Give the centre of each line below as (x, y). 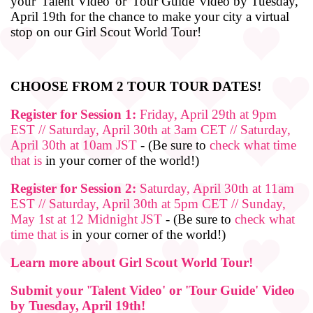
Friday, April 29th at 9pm (206, 114)
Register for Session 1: (73, 114)
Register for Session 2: (73, 188)
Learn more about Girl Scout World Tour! (132, 262)
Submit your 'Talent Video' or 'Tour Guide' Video (153, 290)
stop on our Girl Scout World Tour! (106, 31)
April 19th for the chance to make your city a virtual (150, 16)
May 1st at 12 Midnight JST (86, 219)
